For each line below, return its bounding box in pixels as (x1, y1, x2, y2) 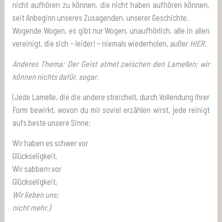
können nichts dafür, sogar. (12, 71, 99, 81)
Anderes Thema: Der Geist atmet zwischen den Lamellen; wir (12, 58, 210, 68)
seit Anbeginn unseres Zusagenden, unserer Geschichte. (12, 12, 189, 22)
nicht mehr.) (12, 202, 51, 212)
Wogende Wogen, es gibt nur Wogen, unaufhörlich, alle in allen (12, 25, 210, 35)
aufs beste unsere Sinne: (12, 117, 91, 127)
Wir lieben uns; (12, 189, 59, 199)
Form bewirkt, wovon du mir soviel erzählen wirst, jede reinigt (12, 105, 210, 114)
